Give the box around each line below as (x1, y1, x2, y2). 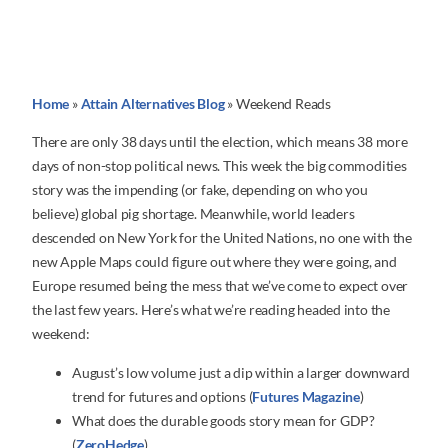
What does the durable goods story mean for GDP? (72, 411, 375, 429)
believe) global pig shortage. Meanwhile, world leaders (32, 205, 355, 223)
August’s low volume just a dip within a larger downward (72, 363, 411, 381)
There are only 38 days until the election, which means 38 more (32, 133, 408, 151)
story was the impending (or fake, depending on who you (32, 181, 368, 199)
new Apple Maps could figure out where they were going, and (32, 253, 397, 271)
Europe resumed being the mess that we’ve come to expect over (32, 277, 409, 295)
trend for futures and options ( (72, 387, 253, 405)
